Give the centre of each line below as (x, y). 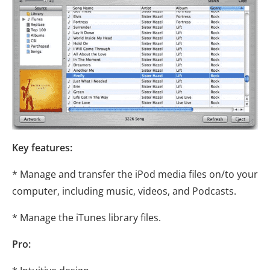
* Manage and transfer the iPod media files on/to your (135, 174)
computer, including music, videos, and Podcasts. (124, 191)
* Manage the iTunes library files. (86, 217)
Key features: (42, 147)
